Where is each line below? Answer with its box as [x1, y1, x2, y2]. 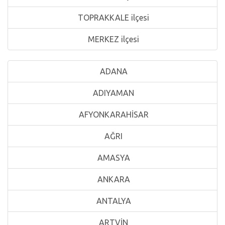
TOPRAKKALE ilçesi [76, 13, 149, 22]
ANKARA [95, 175, 130, 184]
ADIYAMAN [91, 88, 134, 97]
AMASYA [95, 153, 130, 162]
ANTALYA [94, 196, 131, 205]
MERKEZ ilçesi [86, 35, 139, 44]
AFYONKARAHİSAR [76, 110, 149, 119]
